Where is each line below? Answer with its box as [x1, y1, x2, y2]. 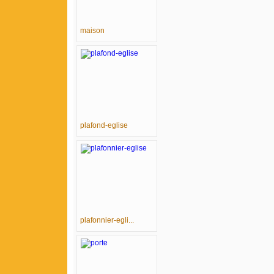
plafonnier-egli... [80, 216, 134, 224]
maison [80, 26, 105, 35]
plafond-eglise [80, 121, 128, 130]
